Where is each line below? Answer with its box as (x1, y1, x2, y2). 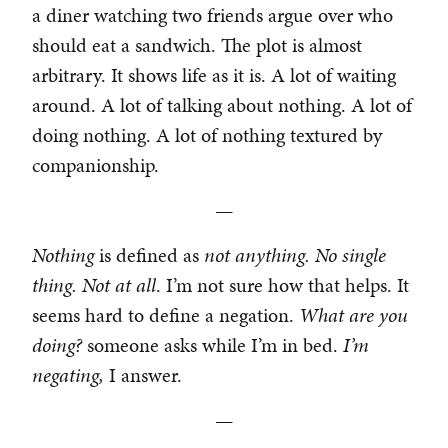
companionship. (32, 151, 159, 180)
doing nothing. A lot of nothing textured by (32, 121, 382, 150)
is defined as (99, 241, 204, 270)
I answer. (109, 361, 182, 390)
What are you (299, 301, 408, 330)
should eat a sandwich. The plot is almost (32, 31, 362, 60)
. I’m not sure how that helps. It (156, 271, 409, 300)
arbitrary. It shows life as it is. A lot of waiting (32, 61, 396, 90)
